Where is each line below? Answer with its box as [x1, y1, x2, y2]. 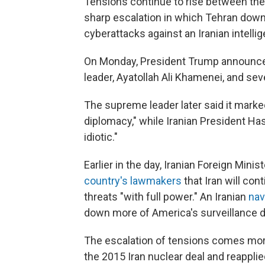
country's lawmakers [84, 174, 182, 187]
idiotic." [84, 130, 118, 143]
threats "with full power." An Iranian [84, 190, 248, 203]
